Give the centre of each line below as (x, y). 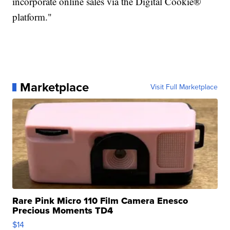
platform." (32, 17)
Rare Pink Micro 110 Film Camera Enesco (100, 201)
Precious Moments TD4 (63, 211)
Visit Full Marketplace (184, 87)
